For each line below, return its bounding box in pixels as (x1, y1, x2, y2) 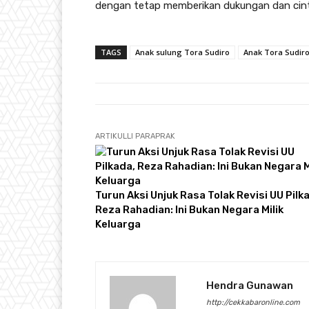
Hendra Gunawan (206, 279, 293, 292)
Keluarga (95, 218, 141, 231)
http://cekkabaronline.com (206, 298, 300, 308)
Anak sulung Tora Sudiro (135, 47, 230, 58)
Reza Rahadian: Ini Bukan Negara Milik (95, 203, 283, 217)
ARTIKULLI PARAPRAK (95, 132, 175, 141)
